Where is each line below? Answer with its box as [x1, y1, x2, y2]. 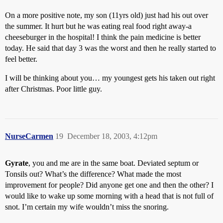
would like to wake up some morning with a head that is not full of [5, 192, 214, 200]
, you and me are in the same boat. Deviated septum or [28, 159, 199, 167]
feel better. [5, 55, 37, 63]
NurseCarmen [5, 132, 53, 140]
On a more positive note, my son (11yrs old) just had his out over [5, 11, 208, 19]
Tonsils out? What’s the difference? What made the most [5, 170, 181, 178]
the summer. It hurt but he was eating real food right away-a [5, 22, 192, 30]
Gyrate [5, 159, 28, 167]
